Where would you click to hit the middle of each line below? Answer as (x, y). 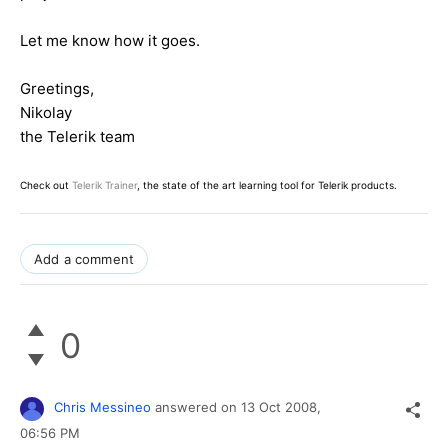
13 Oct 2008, (283, 407)
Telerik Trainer (104, 185)
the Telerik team (77, 137)
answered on (198, 407)
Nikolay (46, 113)
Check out (46, 185)
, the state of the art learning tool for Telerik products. (267, 185)
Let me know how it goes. (110, 41)
